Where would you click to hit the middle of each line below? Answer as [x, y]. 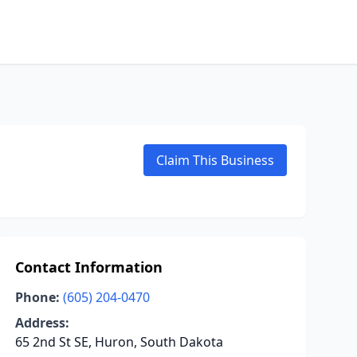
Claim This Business [215, 160]
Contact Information [88, 267]
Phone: [37, 297]
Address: [42, 323]
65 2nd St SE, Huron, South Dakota [119, 342]
